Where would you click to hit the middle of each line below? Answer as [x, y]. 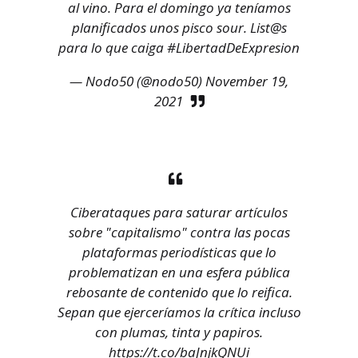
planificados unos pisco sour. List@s [179, 28]
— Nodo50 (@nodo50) [137, 82]
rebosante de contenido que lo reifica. [179, 292]
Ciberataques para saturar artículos [179, 213]
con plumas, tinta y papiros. [179, 332]
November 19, [247, 82]
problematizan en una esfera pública [179, 272]
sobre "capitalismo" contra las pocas [179, 233]
